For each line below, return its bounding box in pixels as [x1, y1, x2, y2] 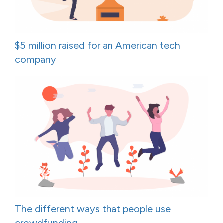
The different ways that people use [15, 203, 171, 215]
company [15, 53, 56, 65]
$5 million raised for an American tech [15, 39, 180, 51]
